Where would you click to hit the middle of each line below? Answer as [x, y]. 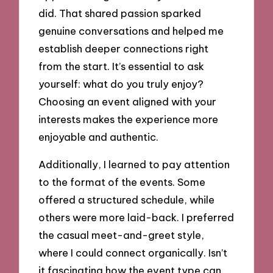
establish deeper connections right [124, 49]
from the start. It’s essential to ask [122, 66]
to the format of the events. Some [122, 182]
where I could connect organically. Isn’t [133, 252]
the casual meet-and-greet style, [122, 235]
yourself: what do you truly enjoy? [121, 84]
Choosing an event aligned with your [128, 102]
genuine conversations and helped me [131, 31]
